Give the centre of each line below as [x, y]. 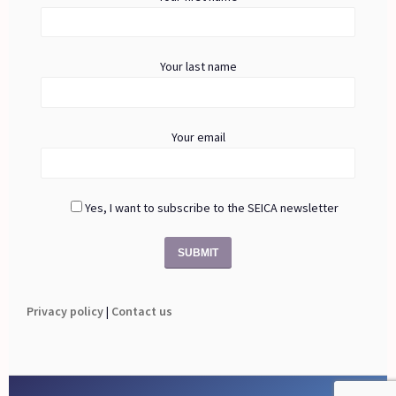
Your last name [198, 67]
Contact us [142, 311]
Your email [198, 137]
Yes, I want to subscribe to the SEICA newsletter [211, 207]
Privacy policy [65, 311]
